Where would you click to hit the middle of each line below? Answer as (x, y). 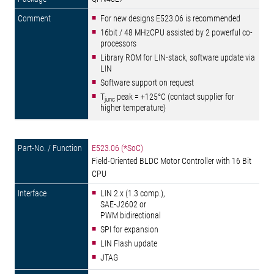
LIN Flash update (129, 243)
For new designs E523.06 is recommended (170, 18)
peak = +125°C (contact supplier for (175, 97)
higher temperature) (133, 108)
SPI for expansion (129, 229)
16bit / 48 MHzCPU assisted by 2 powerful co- (176, 32)
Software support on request (147, 83)
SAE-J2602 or (123, 204)
